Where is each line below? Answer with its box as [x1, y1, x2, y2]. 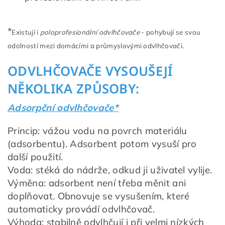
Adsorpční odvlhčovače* [8, 101, 119, 114]
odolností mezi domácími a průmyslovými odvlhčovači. [8, 41, 184, 50]
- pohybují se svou [140, 28, 201, 36]
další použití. [8, 150, 63, 163]
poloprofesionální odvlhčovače [40, 28, 140, 36]
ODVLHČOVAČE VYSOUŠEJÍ [8, 62, 173, 80]
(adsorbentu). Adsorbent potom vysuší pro [8, 137, 197, 150]
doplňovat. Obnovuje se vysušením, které [8, 189, 190, 202]
